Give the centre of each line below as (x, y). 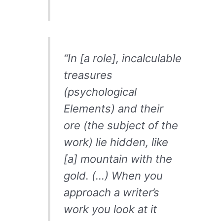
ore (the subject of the (121, 126)
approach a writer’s (111, 193)
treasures (88, 75)
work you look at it (110, 209)
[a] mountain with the (118, 159)
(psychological (100, 92)
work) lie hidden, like (116, 142)
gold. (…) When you (113, 176)
